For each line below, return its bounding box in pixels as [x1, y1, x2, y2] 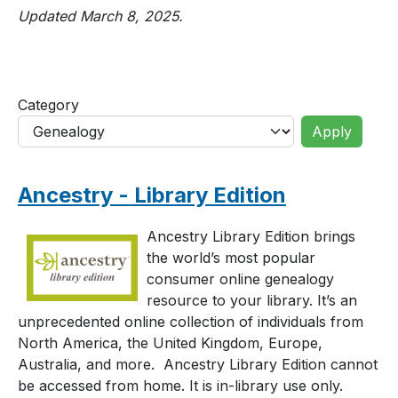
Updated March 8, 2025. [18, 6, 183, 25]
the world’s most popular [147, 248, 315, 267]
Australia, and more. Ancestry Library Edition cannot [18, 354, 378, 373]
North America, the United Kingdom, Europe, [18, 333, 322, 352]
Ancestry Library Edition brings [147, 227, 355, 245]
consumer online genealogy [147, 269, 334, 288]
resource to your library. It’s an [147, 291, 357, 309]
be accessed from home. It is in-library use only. [18, 376, 343, 394]
